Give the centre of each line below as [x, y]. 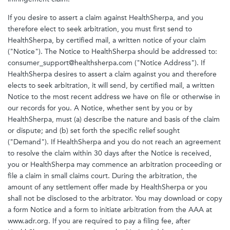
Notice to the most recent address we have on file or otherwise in [114, 97]
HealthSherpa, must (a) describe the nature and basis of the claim [114, 119]
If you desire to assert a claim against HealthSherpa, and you [106, 18]
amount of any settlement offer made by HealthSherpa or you [108, 187]
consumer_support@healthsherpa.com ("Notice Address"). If [106, 63]
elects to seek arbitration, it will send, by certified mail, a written [111, 85]
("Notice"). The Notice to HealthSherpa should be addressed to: [112, 52]
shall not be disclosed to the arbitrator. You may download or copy [115, 198]
